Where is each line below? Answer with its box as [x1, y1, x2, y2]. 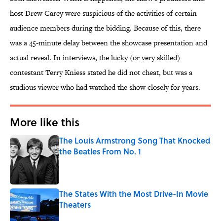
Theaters [59, 199, 91, 211]
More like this [10, 114, 79, 130]
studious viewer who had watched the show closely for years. [10, 82, 200, 93]
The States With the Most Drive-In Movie [59, 188, 208, 200]
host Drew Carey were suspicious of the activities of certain [10, 8, 197, 19]
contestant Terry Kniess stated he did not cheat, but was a [10, 67, 192, 78]
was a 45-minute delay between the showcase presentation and [10, 37, 207, 48]
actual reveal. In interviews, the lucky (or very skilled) [10, 52, 180, 63]
